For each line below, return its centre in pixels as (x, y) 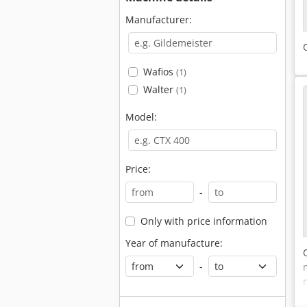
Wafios (159, 72)
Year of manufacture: (174, 243)
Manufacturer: (159, 20)
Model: (141, 117)
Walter (159, 89)
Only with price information (204, 221)
